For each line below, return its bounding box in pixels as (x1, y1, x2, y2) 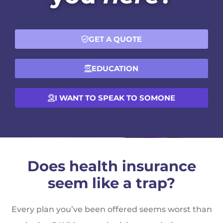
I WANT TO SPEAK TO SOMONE (54, 93, 175, 103)
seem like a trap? (48, 174, 175, 192)
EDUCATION (91, 64, 138, 74)
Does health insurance (27, 157, 196, 175)
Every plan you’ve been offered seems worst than (11, 205, 212, 215)
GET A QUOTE (89, 34, 142, 44)
